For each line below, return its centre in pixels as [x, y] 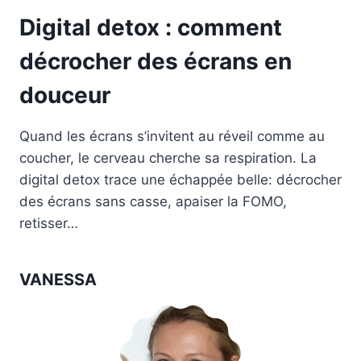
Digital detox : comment [151, 27]
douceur [65, 95]
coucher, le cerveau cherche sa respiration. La [168, 158]
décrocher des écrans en [156, 61]
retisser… [49, 223]
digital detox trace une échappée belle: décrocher [180, 179]
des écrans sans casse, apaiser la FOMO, [153, 201]
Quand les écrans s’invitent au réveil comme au [172, 136]
